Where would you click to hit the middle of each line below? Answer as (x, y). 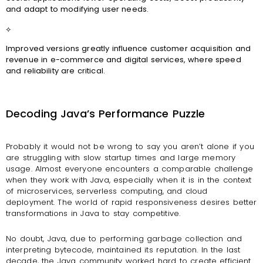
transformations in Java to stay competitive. (93, 213)
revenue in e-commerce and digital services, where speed (124, 60)
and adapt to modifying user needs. (77, 9)
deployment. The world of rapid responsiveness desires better (131, 202)
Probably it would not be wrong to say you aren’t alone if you (130, 146)
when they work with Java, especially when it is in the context (129, 180)
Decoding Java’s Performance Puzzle (106, 113)
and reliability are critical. (55, 71)
